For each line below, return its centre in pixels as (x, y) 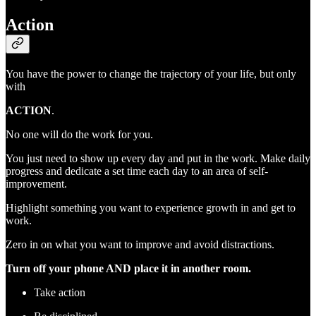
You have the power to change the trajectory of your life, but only (151, 74)
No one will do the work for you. (79, 135)
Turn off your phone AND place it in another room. (128, 269)
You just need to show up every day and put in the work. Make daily (158, 159)
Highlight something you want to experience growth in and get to (151, 208)
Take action (60, 293)
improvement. (36, 184)
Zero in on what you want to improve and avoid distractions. (140, 245)
